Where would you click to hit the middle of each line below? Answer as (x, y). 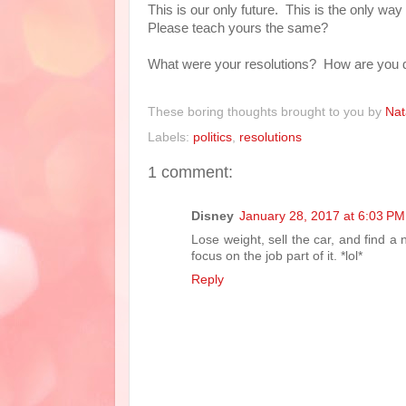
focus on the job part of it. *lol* (277, 256)
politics (213, 137)
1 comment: (190, 172)
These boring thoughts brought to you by (266, 111)
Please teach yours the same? (240, 28)
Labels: (170, 137)
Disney (213, 216)
